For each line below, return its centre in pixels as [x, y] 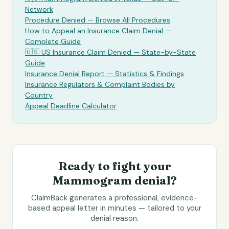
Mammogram [92, 180]
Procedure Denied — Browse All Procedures [98, 20]
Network [39, 9]
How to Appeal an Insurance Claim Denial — [98, 31]
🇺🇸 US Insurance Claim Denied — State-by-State [110, 52]
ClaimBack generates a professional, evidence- [114, 198]
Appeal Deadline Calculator [71, 106]
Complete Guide [53, 41]
